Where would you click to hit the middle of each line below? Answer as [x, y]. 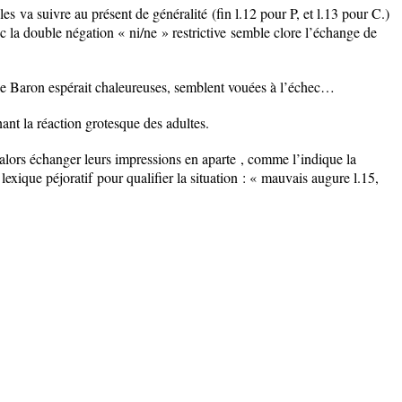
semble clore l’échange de [301, 32]
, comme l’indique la [296, 158]
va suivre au [53, 13]
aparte [219, 158]
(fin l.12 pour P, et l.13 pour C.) [298, 13]
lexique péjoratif [47, 177]
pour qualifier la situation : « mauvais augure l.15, [236, 177]
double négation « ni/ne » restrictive [125, 32]
